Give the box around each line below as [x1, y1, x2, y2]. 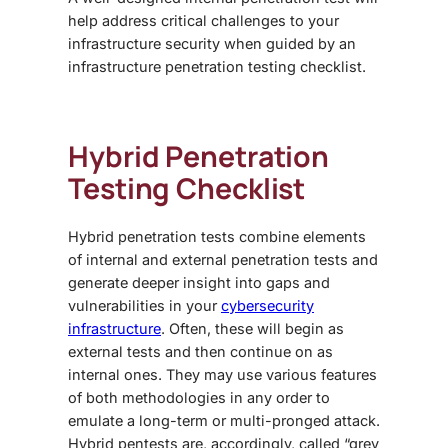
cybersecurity [221, 297, 314, 315]
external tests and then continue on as [68, 343, 333, 361]
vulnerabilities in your [68, 297, 221, 315]
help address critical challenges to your [68, 12, 339, 30]
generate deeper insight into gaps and [68, 274, 330, 292]
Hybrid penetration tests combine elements [68, 228, 366, 246]
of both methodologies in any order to [68, 389, 330, 407]
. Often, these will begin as [161, 320, 344, 338]
